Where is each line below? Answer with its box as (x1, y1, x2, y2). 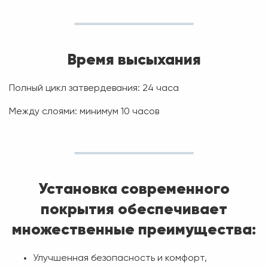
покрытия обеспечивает (41, 199, 227, 218)
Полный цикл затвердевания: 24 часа (9, 84, 179, 93)
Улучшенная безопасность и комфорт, (33, 254, 207, 263)
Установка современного (38, 179, 230, 198)
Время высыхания (67, 50, 201, 69)
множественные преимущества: (12, 220, 256, 239)
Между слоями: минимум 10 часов (9, 107, 159, 117)
